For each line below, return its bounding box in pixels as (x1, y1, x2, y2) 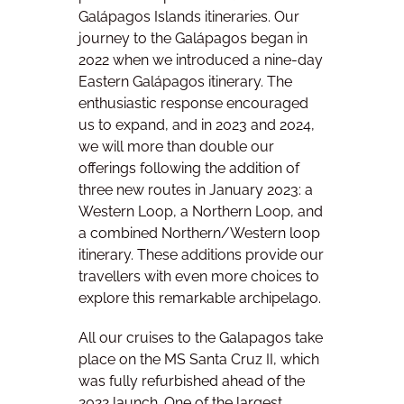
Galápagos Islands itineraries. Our (78, 8, 299, 26)
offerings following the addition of (78, 160, 299, 178)
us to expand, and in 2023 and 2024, (78, 116, 315, 134)
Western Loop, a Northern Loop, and (78, 203, 323, 221)
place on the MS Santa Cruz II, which (78, 350, 319, 368)
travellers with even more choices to (78, 268, 319, 286)
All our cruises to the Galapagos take (78, 328, 323, 346)
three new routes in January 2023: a (78, 181, 313, 199)
